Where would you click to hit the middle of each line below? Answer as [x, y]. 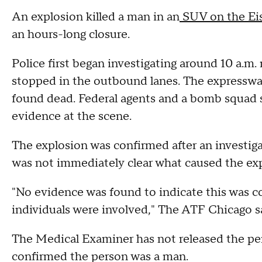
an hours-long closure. [72, 35]
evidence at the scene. [72, 116]
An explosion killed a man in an [96, 17]
